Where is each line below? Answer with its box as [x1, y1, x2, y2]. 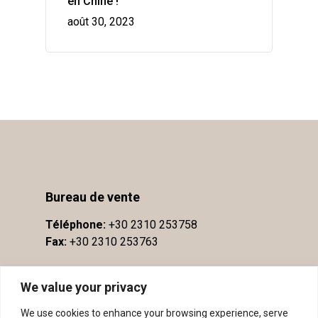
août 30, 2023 [67, 14, 135, 28]
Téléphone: [45, 217, 109, 231]
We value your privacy [21, 279, 147, 295]
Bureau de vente [45, 189, 140, 204]
